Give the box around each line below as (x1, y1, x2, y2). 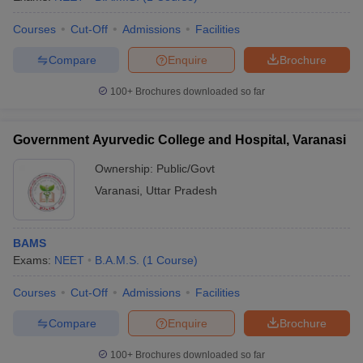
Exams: (13, 254, 54, 267)
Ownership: (95, 162, 156, 175)
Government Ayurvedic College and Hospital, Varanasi (13, 133, 346, 147)
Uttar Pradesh (146, 184, 217, 197)
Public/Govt (156, 162, 215, 175)
